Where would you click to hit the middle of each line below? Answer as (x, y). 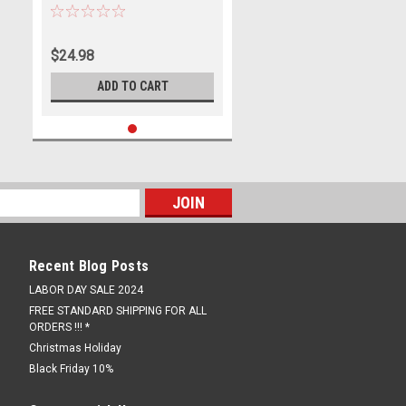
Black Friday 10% (71, 369)
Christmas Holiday (75, 348)
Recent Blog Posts (88, 266)
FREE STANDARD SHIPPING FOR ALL (117, 311)
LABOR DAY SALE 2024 (86, 290)
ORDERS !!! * (59, 327)
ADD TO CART (132, 86)
